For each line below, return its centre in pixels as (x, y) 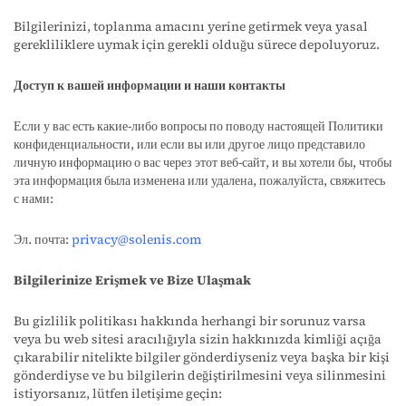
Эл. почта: (43, 239)
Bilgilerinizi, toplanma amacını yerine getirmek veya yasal (191, 26)
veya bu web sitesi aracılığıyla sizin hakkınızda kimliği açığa (198, 339)
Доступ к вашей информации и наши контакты (150, 85)
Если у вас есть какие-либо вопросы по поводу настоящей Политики (198, 126)
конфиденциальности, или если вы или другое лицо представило (189, 144)
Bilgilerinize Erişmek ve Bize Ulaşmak (132, 280)
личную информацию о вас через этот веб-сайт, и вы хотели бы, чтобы (203, 162)
